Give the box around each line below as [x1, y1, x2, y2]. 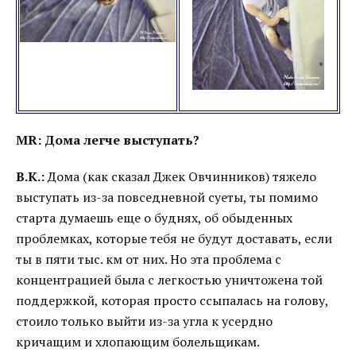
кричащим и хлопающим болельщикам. [16, 333, 260, 350]
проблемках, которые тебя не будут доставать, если [16, 230, 332, 247]
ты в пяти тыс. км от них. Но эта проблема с [16, 250, 281, 268]
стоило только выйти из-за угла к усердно [16, 312, 273, 330]
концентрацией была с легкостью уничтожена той [16, 271, 323, 288]
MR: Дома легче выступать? [16, 131, 199, 149]
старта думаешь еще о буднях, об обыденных [16, 209, 292, 226]
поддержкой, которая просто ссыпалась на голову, [16, 292, 328, 309]
